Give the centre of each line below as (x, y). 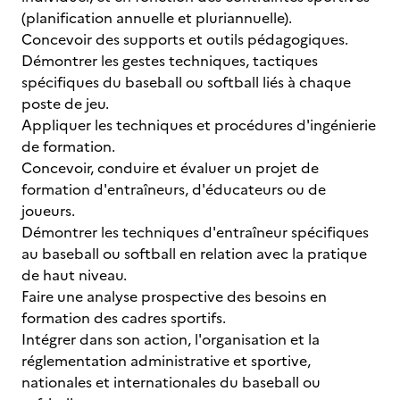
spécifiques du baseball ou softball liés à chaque (186, 82)
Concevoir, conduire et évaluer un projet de (170, 168)
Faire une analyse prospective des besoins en (174, 296)
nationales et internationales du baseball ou (171, 382)
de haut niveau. (74, 275)
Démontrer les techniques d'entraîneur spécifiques (195, 232)
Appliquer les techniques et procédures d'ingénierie (199, 125)
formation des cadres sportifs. (124, 318)
